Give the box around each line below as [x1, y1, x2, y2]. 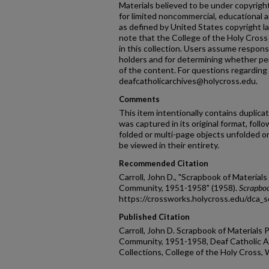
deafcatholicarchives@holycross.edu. [119, 76, 258, 86]
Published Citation [119, 212, 190, 222]
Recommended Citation [119, 159, 208, 168]
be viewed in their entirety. [119, 140, 219, 150]
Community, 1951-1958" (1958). [119, 183, 239, 193]
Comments [119, 94, 160, 104]
